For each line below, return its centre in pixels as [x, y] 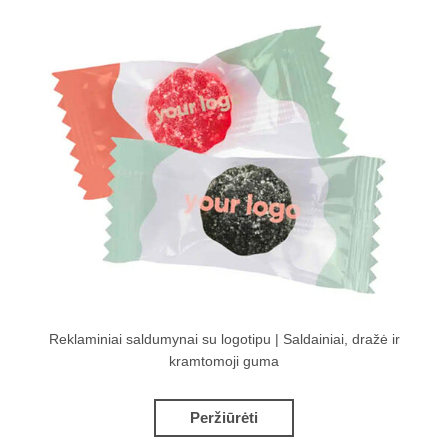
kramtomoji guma [224, 362]
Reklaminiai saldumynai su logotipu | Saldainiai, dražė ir [224, 340]
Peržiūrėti [224, 418]
